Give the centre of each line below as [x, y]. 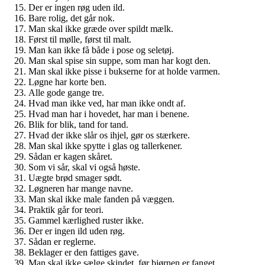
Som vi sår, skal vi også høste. [84, 167]
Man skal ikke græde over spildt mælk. [101, 28]
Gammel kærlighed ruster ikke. [86, 220]
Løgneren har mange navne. [81, 188]
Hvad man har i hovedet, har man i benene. [109, 114]
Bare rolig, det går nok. [72, 18]
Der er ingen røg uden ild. [77, 7]
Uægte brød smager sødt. [75, 177]
